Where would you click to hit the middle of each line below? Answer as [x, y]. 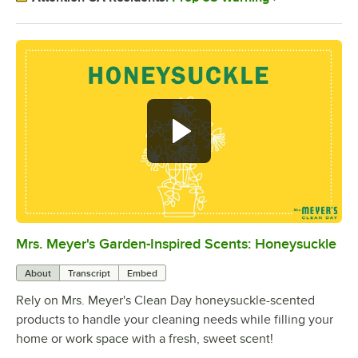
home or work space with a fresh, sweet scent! [145, 339]
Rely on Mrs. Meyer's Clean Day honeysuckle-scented [165, 301]
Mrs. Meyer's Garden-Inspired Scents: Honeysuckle [176, 244]
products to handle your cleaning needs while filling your [175, 320]
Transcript [89, 274]
